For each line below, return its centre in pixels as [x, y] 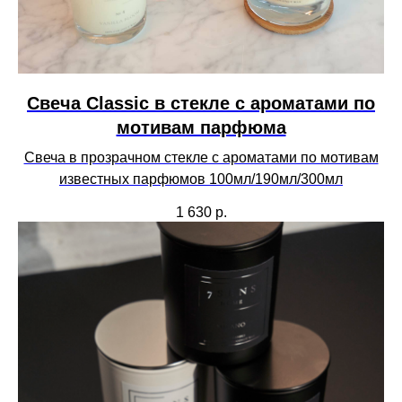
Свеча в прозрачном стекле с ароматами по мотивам [201, 158]
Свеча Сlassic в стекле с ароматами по [201, 104]
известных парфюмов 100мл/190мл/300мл [201, 179]
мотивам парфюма [201, 128]
